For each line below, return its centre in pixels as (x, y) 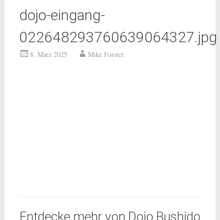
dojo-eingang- (62, 15)
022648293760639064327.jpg (118, 37)
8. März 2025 (48, 54)
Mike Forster (106, 54)
